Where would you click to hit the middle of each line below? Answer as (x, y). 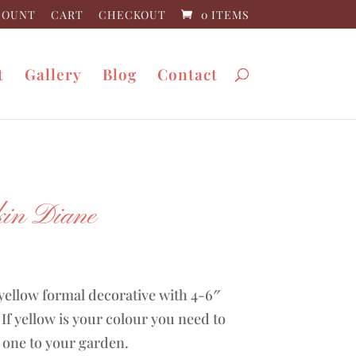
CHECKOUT (132, 14)
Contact (187, 74)
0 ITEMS (225, 14)
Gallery (53, 74)
